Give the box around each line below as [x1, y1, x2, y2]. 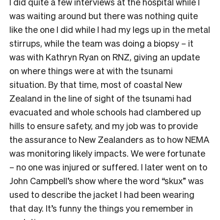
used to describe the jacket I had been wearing [9, 188, 194, 200]
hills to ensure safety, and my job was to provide [9, 119, 198, 131]
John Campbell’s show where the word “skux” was [9, 174, 204, 186]
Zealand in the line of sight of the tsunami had [9, 92, 192, 104]
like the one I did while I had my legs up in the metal [9, 23, 210, 35]
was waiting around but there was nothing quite [9, 9, 198, 21]
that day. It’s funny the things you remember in [9, 202, 193, 214]
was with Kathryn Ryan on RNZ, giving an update [9, 51, 200, 62]
